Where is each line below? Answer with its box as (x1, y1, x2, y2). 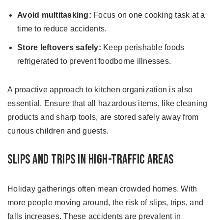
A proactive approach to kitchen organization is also (7, 85, 192, 94)
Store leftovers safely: (17, 43, 101, 52)
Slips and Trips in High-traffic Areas (7, 152, 174, 167)
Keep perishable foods (101, 43, 185, 52)
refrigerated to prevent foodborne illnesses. (17, 56, 171, 65)
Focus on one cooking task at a (91, 10, 205, 19)
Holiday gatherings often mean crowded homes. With (7, 184, 197, 193)
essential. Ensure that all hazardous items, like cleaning (7, 99, 208, 108)
